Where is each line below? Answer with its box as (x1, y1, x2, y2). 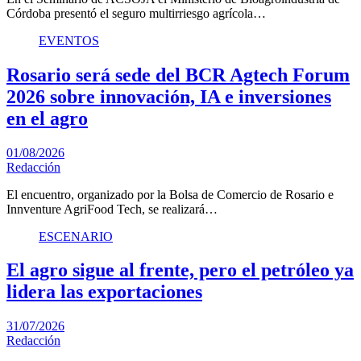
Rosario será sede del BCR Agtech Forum (6, 64, 350, 85)
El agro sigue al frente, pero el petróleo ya (6, 259, 354, 281)
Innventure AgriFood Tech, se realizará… (6, 201, 218, 216)
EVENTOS (39, 33, 99, 48)
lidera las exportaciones (6, 281, 202, 303)
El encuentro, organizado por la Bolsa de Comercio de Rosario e (6, 187, 334, 201)
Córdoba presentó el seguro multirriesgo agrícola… (6, 6, 266, 20)
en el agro (6, 107, 88, 129)
